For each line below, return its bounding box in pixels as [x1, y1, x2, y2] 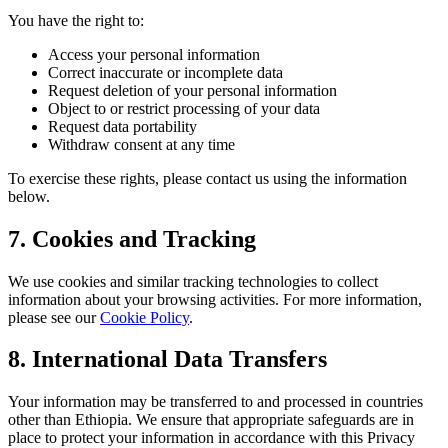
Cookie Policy [100, 308, 189, 326]
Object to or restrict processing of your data [48, 99, 320, 117]
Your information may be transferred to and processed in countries [8, 393, 423, 411]
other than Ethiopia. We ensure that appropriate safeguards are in [8, 411, 414, 429]
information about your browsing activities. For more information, [8, 290, 422, 308]
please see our [8, 308, 100, 326]
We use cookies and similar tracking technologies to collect [8, 272, 378, 290]
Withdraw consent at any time [48, 135, 235, 153]
